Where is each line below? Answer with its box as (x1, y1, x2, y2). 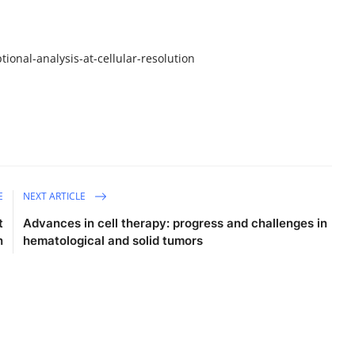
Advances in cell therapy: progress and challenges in (23, 216, 328, 231)
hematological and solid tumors (23, 233, 204, 249)
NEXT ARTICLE (23, 189, 89, 203)
